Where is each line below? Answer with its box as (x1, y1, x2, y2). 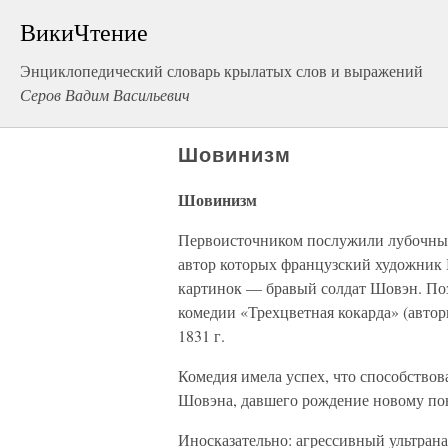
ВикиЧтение (20, 16, 148, 48)
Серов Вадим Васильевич (20, 84, 190, 105)
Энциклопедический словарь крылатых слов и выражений (20, 60, 423, 81)
